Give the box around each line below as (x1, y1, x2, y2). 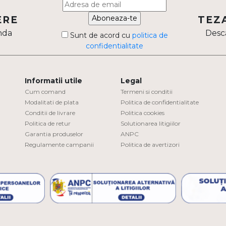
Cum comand (25, 87, 66, 95)
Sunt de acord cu (68, 30, 132, 40)
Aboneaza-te (92, 13, 138, 23)
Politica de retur (25, 119, 71, 127)
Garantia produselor (25, 130, 83, 138)
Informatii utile (25, 76, 82, 85)
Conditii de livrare (25, 108, 75, 117)
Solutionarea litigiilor (121, 119, 181, 127)
